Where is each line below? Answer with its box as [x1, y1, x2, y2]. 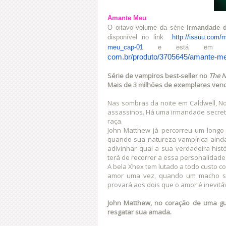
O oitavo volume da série [107, 23, 187, 31]
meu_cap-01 [107, 43, 143, 51]
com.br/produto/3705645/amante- [107, 52, 217, 61]
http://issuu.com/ [172, 33, 221, 41]
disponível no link [107, 33, 168, 41]
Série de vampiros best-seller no [107, 71, 209, 80]
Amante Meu [107, 14, 146, 22]
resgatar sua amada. [107, 207, 172, 216]
